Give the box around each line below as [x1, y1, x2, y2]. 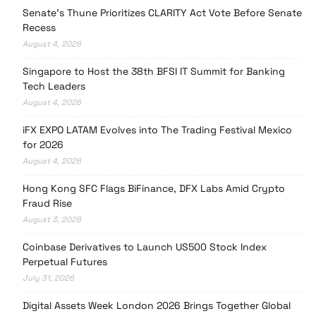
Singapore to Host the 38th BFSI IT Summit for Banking [23, 65, 285, 78]
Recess [23, 21, 56, 35]
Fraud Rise [23, 197, 72, 210]
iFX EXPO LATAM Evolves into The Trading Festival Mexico [23, 123, 292, 137]
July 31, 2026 [23, 273, 74, 284]
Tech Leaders [23, 80, 85, 93]
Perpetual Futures [23, 255, 107, 269]
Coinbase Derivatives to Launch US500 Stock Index [23, 241, 267, 254]
